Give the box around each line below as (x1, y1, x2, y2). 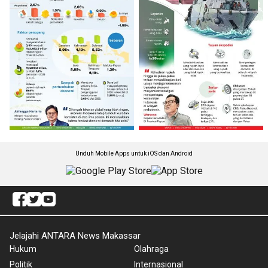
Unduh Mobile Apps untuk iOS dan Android (75, 150, 193, 157)
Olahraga (134, 243, 169, 254)
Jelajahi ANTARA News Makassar (10, 230, 141, 241)
